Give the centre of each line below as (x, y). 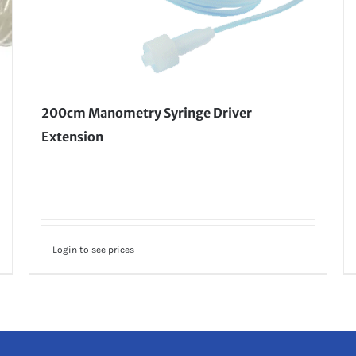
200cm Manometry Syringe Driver (146, 113)
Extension (72, 137)
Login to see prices (93, 250)
